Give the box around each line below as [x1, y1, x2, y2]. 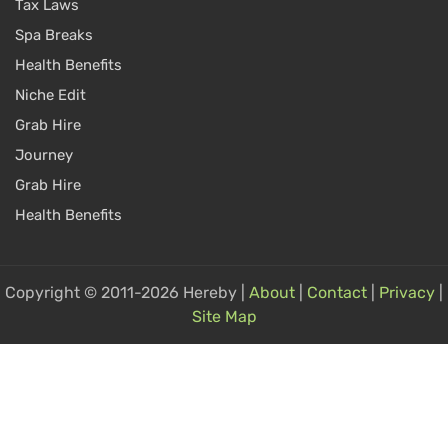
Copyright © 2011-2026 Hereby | [5, 283, 249, 303]
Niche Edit [15, 86, 86, 105]
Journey [15, 146, 73, 165]
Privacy [379, 283, 435, 303]
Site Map [191, 307, 257, 327]
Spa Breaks [15, 26, 93, 45]
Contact [307, 283, 367, 303]
